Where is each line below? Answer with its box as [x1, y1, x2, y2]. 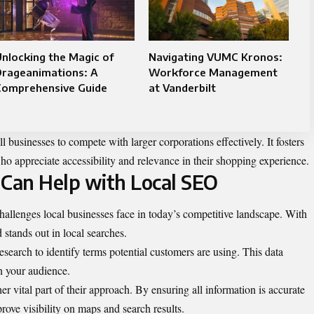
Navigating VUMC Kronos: [148, 50, 282, 63]
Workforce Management [148, 66, 278, 78]
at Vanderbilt [148, 81, 216, 94]
